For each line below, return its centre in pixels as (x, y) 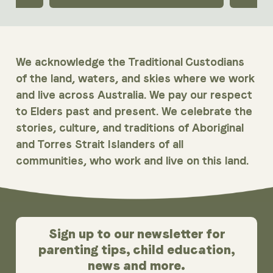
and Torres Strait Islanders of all (100, 144)
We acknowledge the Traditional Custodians (130, 62)
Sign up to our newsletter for (136, 234)
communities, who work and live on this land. (133, 161)
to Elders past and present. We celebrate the (134, 112)
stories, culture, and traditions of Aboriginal (130, 128)
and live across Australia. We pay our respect (134, 95)
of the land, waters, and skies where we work (136, 79)
